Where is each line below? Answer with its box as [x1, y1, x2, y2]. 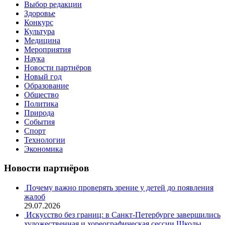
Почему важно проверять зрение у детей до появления [26, 183, 213, 192]
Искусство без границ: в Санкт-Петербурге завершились [26, 210, 220, 219]
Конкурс [24, 18, 53, 27]
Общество [24, 90, 59, 99]
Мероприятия [24, 45, 71, 54]
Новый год [24, 72, 62, 81]
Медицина [24, 36, 60, 45]
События [24, 117, 55, 126]
